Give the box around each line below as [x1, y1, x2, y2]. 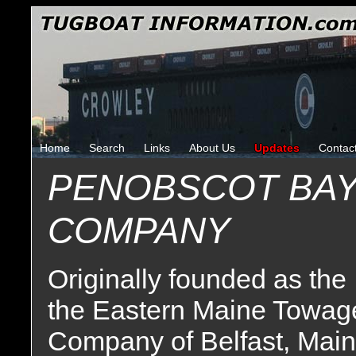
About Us [189, 141, 235, 154]
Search [89, 141, 125, 154]
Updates [254, 141, 300, 154]
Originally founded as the [48, 264, 346, 294]
